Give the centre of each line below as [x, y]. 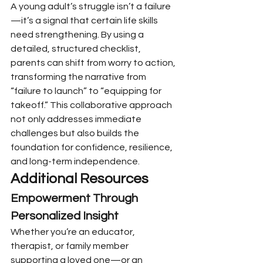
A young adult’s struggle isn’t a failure [91, 6]
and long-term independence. [75, 161]
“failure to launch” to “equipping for [87, 91]
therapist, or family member [70, 246]
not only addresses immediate [77, 119]
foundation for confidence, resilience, [92, 147]
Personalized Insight [65, 216]
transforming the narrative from [79, 77]
